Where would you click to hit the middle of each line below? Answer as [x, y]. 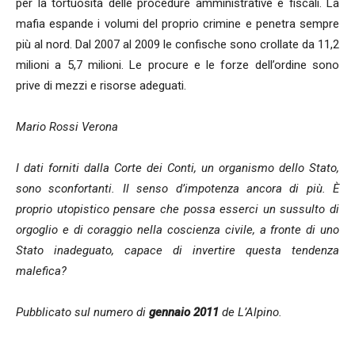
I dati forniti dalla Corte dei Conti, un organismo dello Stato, [177, 168]
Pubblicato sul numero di [82, 312]
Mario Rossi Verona [67, 127]
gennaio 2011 [184, 312]
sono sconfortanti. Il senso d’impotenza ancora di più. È [177, 189]
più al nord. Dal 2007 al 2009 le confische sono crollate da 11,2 [177, 44]
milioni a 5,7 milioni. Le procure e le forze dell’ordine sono [177, 65]
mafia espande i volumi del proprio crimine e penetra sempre [177, 24]
